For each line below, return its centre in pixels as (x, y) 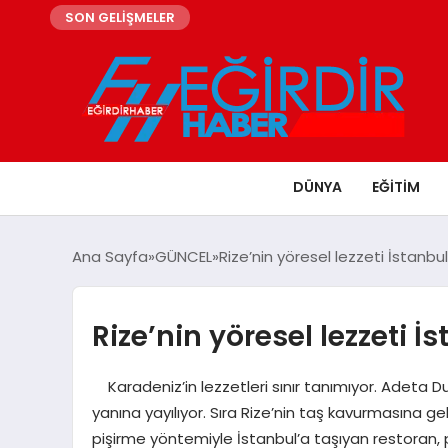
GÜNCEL (183, 256)
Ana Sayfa (110, 256)
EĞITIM (396, 186)
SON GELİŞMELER (120, 17)
